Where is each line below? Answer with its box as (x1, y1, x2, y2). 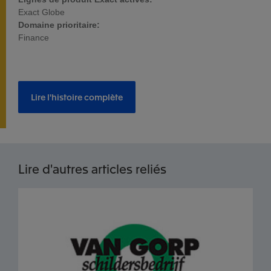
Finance (18, 33, 49, 42)
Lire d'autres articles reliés (18, 160, 166, 177)
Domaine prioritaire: (18, 20, 100, 30)
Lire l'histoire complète (31, 91, 123, 102)
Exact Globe (18, 7, 65, 17)
